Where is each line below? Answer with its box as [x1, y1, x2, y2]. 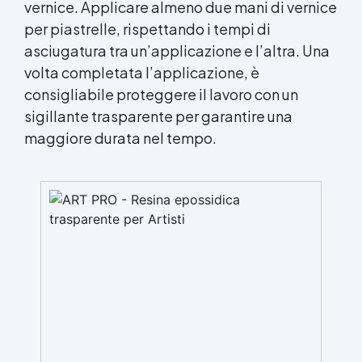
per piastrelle [24, 19, 116, 38]
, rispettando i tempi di [116, 19, 271, 38]
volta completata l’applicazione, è [24, 62, 259, 82]
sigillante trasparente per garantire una [24, 106, 293, 125]
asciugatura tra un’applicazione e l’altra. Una [24, 40, 330, 60]
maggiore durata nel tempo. [24, 128, 217, 147]
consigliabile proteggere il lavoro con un [24, 84, 298, 103]
